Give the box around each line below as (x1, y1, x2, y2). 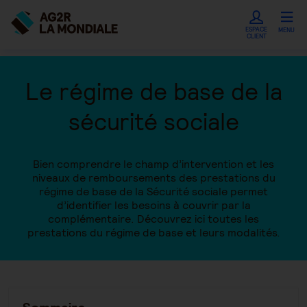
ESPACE (245, 25, 267, 34)
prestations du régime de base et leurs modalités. (27, 225, 280, 240)
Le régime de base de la (25, 77, 282, 107)
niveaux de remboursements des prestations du (32, 171, 275, 185)
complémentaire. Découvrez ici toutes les (48, 212, 259, 226)
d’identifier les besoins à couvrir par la (56, 198, 251, 212)
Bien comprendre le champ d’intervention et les (33, 157, 274, 171)
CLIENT (246, 32, 267, 40)
